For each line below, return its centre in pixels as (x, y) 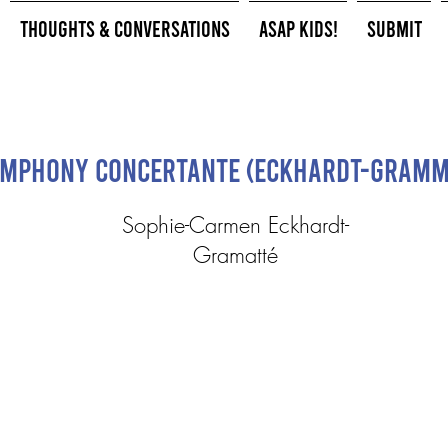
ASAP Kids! (298, 28)
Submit (394, 28)
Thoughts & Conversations (124, 28)
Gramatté (235, 255)
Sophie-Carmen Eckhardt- (235, 225)
